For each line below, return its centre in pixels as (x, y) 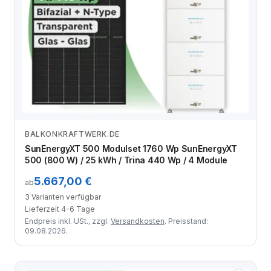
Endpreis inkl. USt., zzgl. (68, 221)
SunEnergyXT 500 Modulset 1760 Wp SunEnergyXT (131, 148)
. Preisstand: (186, 221)
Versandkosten (138, 221)
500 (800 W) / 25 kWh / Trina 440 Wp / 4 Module (126, 160)
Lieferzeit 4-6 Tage (60, 209)
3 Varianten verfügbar (63, 197)
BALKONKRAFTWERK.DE (72, 134)
